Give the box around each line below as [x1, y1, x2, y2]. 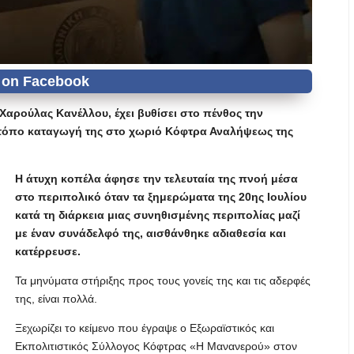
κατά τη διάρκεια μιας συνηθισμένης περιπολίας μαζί [15, 209, 300, 221]
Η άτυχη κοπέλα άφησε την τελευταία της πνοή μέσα [15, 172, 298, 185]
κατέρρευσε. [15, 245, 81, 258]
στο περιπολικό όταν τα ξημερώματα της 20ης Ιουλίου [15, 190, 307, 203]
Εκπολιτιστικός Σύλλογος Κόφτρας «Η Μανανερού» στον [15, 340, 297, 352]
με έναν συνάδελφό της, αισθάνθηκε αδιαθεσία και [15, 227, 286, 239]
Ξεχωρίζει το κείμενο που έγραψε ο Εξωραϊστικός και [15, 322, 274, 334]
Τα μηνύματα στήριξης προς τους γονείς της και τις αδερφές [15, 274, 311, 287]
